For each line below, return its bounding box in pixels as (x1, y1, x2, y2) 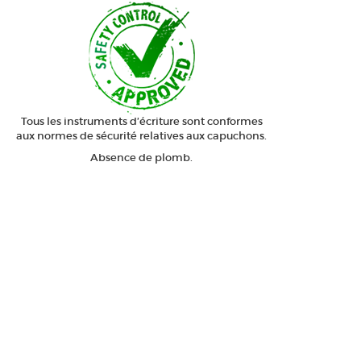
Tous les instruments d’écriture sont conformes (20, 114, 263, 129)
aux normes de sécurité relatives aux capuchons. (16, 129, 268, 143)
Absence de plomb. (90, 151, 193, 165)
